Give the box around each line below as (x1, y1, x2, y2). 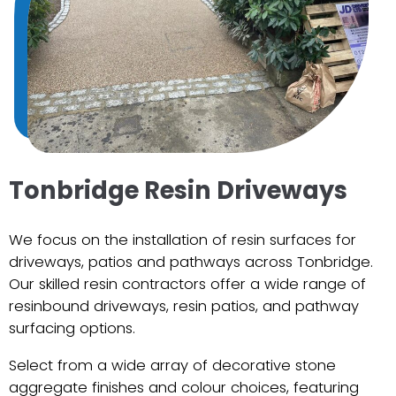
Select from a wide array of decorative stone (9, 354, 336, 376)
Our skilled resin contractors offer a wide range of (9, 273, 366, 294)
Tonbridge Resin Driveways (9, 172, 347, 208)
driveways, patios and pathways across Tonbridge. (9, 251, 373, 272)
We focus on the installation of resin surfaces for (9, 229, 356, 250)
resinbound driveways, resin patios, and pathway (9, 295, 359, 316)
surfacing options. (9, 317, 135, 339)
